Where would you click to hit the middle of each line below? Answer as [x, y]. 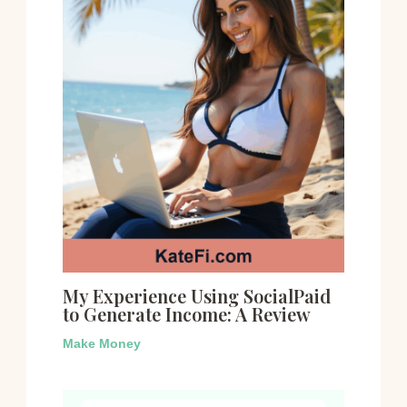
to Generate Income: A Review [186, 313]
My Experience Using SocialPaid [196, 295]
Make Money [101, 343]
